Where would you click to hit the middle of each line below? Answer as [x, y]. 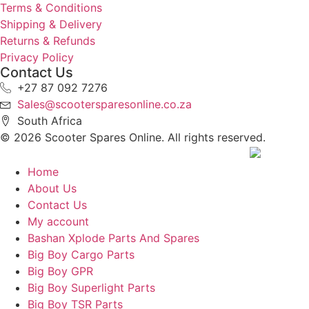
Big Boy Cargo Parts [81, 254]
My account [58, 221]
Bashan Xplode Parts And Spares [113, 238]
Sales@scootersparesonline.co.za [104, 104]
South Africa [50, 121]
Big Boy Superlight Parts [91, 287]
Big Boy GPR [60, 271]
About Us [52, 188]
